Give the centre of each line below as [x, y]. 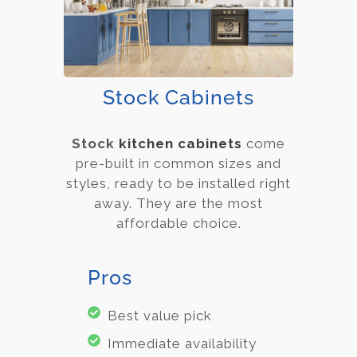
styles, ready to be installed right [178, 184]
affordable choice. [178, 224]
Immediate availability [182, 343]
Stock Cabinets [178, 98]
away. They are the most [178, 204]
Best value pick [160, 315]
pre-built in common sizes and [178, 164]
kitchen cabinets [180, 144]
